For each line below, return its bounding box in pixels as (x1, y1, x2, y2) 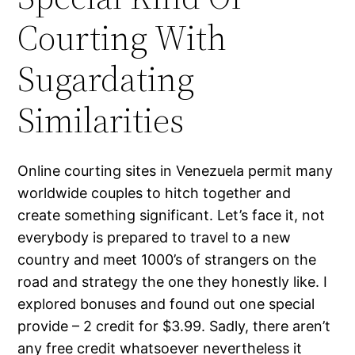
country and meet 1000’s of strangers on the (17, 251, 317, 269)
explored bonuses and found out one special (17, 296, 315, 313)
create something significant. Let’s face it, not (17, 207, 326, 224)
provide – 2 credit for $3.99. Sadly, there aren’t (17, 318, 331, 335)
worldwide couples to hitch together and (17, 185, 292, 202)
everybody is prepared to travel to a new (17, 229, 292, 246)
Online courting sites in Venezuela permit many (17, 162, 334, 180)
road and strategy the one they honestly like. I (17, 273, 328, 291)
